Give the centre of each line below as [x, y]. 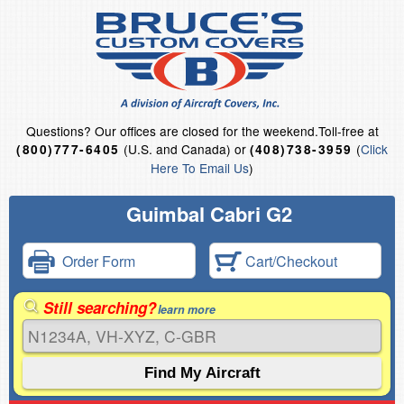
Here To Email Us [200, 168]
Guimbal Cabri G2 [209, 214]
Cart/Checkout [289, 261]
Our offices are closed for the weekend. [206, 131]
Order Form [95, 261]
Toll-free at [348, 131]
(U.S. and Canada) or [184, 149]
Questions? [60, 131]
